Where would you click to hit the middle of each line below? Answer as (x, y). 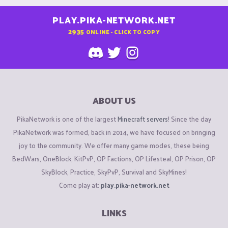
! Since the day (190, 119)
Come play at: (80, 185)
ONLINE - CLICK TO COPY (123, 31)
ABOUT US (114, 101)
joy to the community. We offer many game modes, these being (114, 145)
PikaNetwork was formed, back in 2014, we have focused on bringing (114, 132)
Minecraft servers (143, 119)
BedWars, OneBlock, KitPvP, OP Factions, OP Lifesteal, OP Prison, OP (114, 158)
